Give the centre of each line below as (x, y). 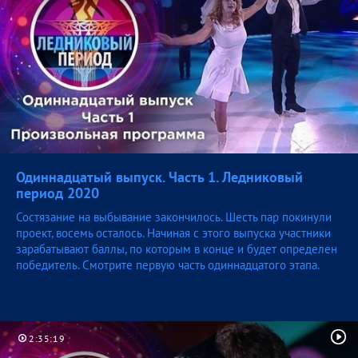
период (42, 193)
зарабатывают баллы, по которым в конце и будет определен (177, 249)
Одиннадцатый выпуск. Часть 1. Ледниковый (159, 177)
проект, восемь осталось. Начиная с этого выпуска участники (173, 233)
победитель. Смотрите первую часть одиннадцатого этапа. (168, 265)
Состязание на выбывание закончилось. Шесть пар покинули (174, 217)
